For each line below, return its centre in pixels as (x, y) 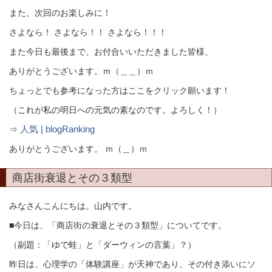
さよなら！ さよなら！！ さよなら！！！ (88, 32)
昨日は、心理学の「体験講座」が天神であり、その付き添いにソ (132, 264)
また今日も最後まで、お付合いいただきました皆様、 (111, 52)
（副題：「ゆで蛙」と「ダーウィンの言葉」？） (103, 245)
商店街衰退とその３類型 (72, 178)
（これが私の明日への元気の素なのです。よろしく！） (115, 110)
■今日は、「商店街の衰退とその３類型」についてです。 (118, 225)
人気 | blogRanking (57, 129)
